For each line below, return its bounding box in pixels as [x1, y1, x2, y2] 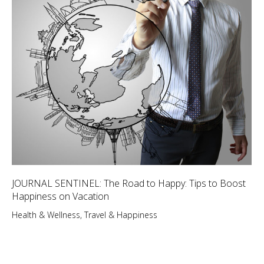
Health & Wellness [12, 209, 80, 221]
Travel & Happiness [84, 209, 157, 221]
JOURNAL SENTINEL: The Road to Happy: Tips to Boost [12, 177, 246, 190]
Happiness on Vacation [12, 190, 109, 203]
